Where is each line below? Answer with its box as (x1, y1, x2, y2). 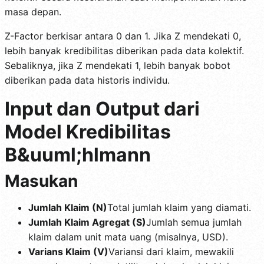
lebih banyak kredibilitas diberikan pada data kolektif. (5, 44, 244, 57)
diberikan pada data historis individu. (5, 74, 170, 86)
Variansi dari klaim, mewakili (108, 245, 234, 258)
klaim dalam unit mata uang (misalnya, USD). (28, 230, 228, 243)
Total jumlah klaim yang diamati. (107, 201, 251, 213)
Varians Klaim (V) (28, 245, 108, 258)
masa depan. (5, 5, 61, 18)
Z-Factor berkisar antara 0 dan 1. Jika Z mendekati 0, (5, 29, 241, 42)
